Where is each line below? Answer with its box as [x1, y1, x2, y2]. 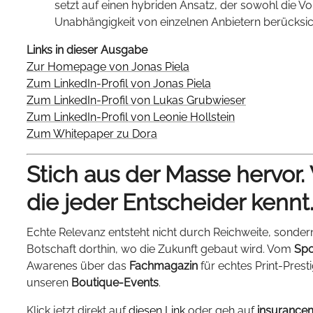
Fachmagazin [129, 259, 198, 273]
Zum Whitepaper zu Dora [27, 127, 157, 140]
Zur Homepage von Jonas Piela [27, 60, 189, 73]
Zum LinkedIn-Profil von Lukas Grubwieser [27, 94, 246, 107]
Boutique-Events [71, 276, 159, 290]
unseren [27, 276, 71, 290]
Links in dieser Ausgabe [27, 43, 147, 57]
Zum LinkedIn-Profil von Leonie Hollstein [27, 110, 235, 124]
